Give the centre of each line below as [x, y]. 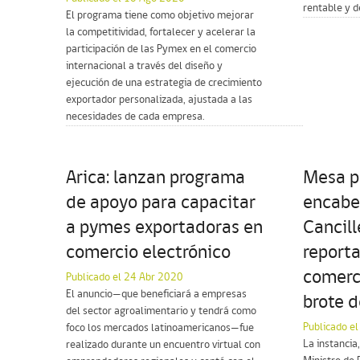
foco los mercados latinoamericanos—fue [160, 328]
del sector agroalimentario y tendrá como [161, 311]
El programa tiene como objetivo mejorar [160, 15]
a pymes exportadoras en [164, 228]
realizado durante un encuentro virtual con [163, 345]
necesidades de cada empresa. [135, 117]
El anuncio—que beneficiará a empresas [156, 294]
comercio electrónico [148, 253]
